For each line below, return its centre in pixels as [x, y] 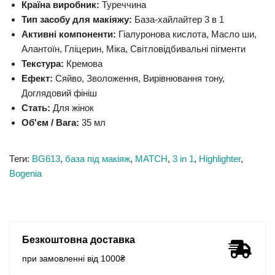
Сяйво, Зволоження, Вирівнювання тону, [139, 78]
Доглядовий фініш [59, 93]
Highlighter [220, 159]
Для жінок [72, 108]
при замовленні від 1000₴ [74, 258]
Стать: [36, 108]
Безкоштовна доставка [79, 240]
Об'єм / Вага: [50, 122]
